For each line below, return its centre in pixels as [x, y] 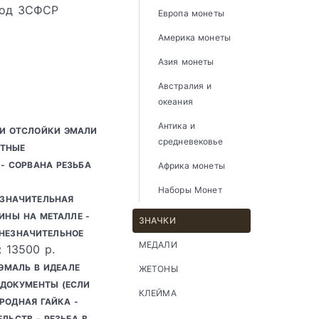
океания [176, 101]
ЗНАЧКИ [157, 220]
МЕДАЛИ [158, 245]
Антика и [177, 126]
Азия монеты [186, 62]
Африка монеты [192, 166]
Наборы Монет [190, 190]
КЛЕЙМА [158, 293]
